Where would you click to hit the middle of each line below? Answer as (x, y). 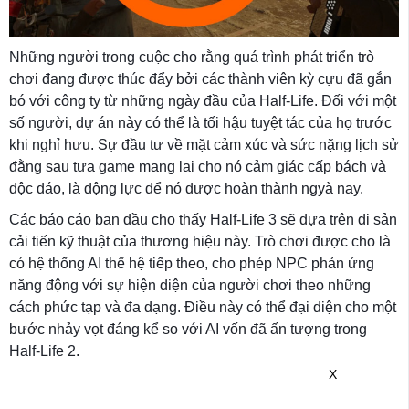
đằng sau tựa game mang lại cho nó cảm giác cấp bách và (198, 166)
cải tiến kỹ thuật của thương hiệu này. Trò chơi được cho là (200, 241)
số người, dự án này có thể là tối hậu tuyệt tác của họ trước (200, 122)
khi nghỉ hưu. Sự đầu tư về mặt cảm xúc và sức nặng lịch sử (204, 144)
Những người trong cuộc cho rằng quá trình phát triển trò (192, 57)
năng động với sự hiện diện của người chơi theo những (190, 285)
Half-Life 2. (44, 351)
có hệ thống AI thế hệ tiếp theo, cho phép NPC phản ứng (192, 263)
